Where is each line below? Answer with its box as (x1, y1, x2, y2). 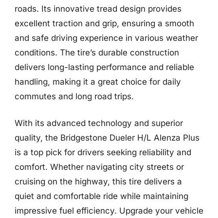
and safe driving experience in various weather (15, 33, 198, 43)
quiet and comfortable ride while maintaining (15, 191, 188, 201)
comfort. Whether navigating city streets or (15, 162, 184, 172)
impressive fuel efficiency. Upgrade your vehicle (15, 206, 203, 216)
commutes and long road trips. (15, 91, 134, 101)
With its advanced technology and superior (15, 118, 183, 128)
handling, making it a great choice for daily (15, 76, 181, 87)
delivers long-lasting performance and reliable (15, 62, 194, 72)
